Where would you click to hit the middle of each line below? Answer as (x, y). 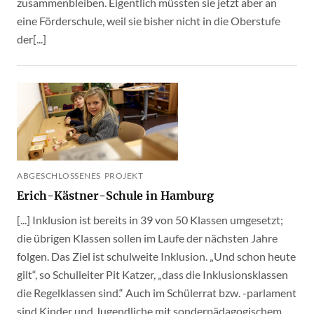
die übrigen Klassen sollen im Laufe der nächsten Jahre (147, 238)
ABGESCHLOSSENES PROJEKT (123, 175)
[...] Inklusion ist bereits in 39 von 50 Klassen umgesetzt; (150, 219)
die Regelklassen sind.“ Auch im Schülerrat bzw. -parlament (157, 292)
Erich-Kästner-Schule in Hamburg (115, 195)
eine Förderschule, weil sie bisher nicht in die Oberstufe (149, 20)
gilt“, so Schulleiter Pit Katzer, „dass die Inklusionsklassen (152, 274)
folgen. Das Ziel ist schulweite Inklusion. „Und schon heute (156, 256)
